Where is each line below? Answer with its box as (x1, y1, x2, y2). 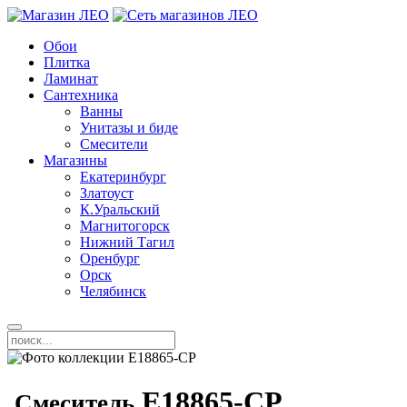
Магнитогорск (80, 218, 170, 233)
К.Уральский (80, 202, 160, 217)
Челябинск (80, 283, 146, 299)
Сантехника (44, 87, 118, 103)
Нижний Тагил (80, 234, 174, 250)
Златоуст (80, 185, 134, 201)
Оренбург (80, 251, 140, 266)
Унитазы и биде (80, 120, 178, 135)
